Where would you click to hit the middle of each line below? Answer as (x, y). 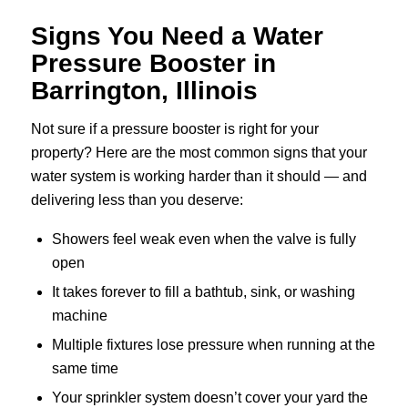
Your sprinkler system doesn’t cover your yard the (209, 397)
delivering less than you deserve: (137, 200)
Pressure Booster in (153, 64)
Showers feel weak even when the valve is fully (204, 239)
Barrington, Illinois (144, 91)
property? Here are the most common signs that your (199, 153)
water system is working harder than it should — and (199, 177)
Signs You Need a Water (177, 36)
